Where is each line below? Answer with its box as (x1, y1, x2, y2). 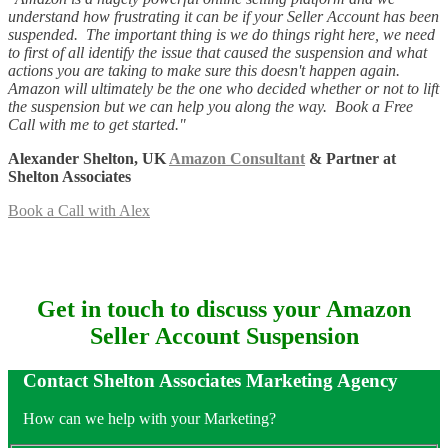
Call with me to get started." (8, 115, 186, 133)
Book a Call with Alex (8, 201, 150, 219)
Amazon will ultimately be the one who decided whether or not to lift (8, 79, 439, 97)
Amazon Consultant (169, 149, 305, 167)
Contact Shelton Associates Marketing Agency (23, 369, 398, 391)
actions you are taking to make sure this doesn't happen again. (8, 61, 404, 79)
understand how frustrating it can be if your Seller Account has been (8, 7, 439, 25)
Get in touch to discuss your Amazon (37, 295, 411, 322)
